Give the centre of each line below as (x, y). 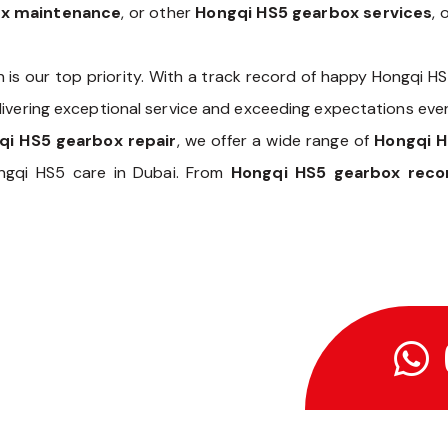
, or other (158, 13)
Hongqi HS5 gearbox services (314, 13)
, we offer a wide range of (275, 141)
